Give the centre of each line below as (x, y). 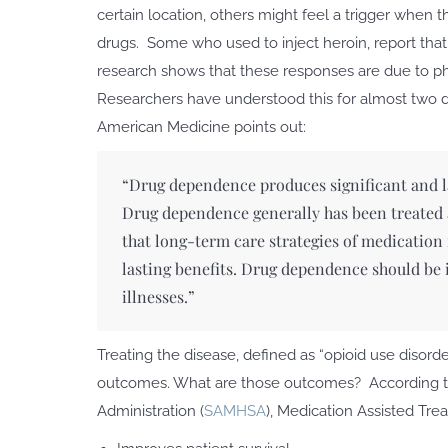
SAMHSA (235, 411)
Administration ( (150, 411)
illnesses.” (158, 297)
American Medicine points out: (201, 127)
